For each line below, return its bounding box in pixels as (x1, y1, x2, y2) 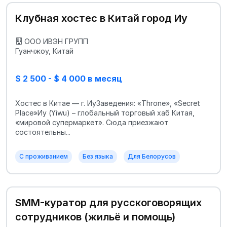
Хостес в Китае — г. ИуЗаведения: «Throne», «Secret (15, 99, 200, 108)
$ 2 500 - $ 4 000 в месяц (15, 73, 122, 84)
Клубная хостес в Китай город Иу (15, 12, 187, 25)
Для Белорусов (128, 153, 176, 161)
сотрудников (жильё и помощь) (15, 211, 175, 223)
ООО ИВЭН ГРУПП (24, 36, 88, 46)
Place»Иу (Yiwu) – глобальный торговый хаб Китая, (15, 108, 195, 118)
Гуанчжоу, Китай (15, 46, 73, 55)
